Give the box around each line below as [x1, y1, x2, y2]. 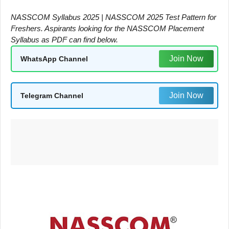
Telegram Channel [20, 91, 83, 100]
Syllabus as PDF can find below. [11, 35, 118, 44]
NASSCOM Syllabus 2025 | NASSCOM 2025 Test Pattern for [11, 13, 216, 21]
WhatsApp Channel [20, 54, 88, 63]
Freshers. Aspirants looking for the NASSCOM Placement [11, 24, 204, 33]
